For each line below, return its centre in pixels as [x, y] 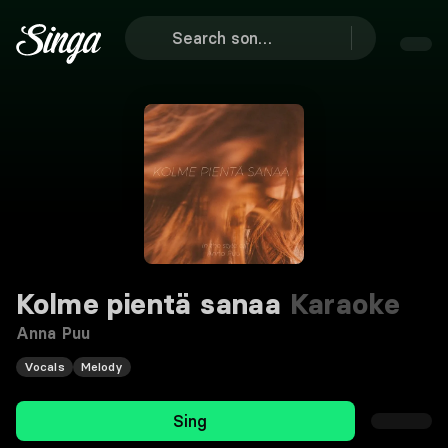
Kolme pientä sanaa [149, 304]
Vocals [44, 366]
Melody [102, 366]
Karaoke [341, 304]
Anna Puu [53, 333]
